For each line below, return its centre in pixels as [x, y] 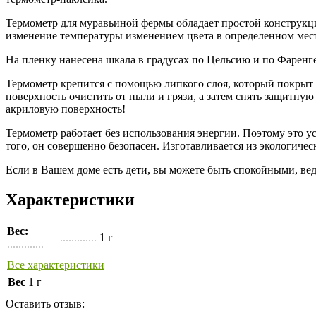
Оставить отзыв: [45, 303]
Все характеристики [56, 265]
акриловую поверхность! [66, 109]
